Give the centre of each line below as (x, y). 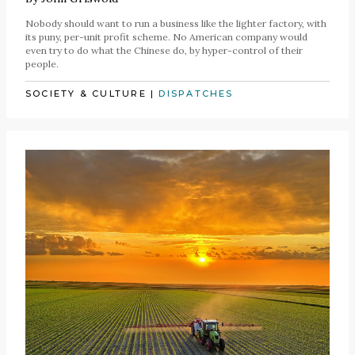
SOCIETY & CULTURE (86, 93)
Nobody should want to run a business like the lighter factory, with (176, 24)
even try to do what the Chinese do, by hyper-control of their (164, 51)
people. (42, 64)
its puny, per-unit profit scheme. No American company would (166, 37)
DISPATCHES (196, 93)
